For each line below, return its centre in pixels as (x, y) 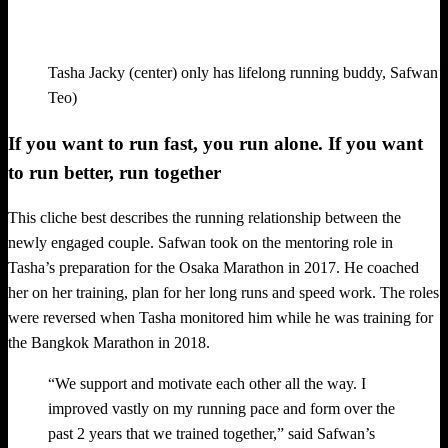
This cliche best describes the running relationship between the (204, 218)
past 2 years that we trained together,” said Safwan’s (211, 434)
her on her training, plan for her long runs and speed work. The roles (223, 293)
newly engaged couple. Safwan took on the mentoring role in (200, 243)
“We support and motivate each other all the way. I (207, 384)
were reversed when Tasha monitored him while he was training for (220, 318)
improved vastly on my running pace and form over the (221, 409)
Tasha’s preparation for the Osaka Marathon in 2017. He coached (213, 268)
